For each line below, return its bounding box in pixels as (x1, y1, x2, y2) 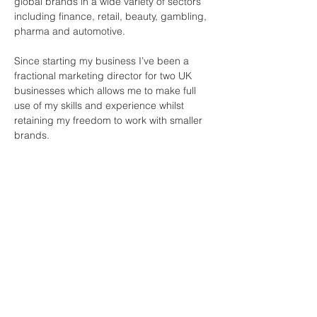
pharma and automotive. (14, 24, 128, 38)
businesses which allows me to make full (14, 83, 199, 97)
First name (21, 292, 69, 304)
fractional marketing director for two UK (14, 69, 195, 82)
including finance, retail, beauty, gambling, (14, 9, 209, 23)
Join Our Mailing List (13, 234, 153, 253)
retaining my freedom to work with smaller (14, 113, 205, 127)
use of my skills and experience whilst (14, 98, 187, 112)
